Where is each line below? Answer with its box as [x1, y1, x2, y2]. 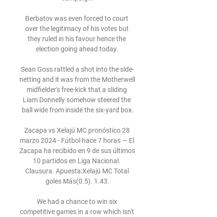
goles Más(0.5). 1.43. [46, 177, 109, 185]
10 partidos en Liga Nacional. [33, 157, 121, 165]
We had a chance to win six [36, 198, 117, 205]
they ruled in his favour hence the [28, 35, 126, 43]
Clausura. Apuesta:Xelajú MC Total [25, 167, 129, 175]
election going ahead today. [35, 45, 120, 53]
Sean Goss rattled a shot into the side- [21, 65, 134, 73]
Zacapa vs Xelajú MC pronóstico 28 [24, 126, 130, 134]
